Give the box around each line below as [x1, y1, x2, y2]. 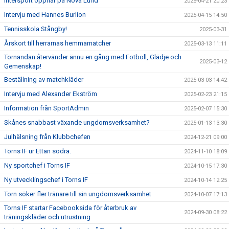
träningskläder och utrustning [4, 213, 90, 221]
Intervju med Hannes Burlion [4, 11, 86, 19]
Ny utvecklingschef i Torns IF [4, 176, 88, 184]
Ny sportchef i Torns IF [4, 162, 70, 170]
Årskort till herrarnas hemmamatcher [4, 39, 111, 48]
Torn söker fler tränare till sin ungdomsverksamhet [4, 190, 151, 198]
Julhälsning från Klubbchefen [4, 133, 90, 141]
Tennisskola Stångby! [4, 25, 67, 33]
